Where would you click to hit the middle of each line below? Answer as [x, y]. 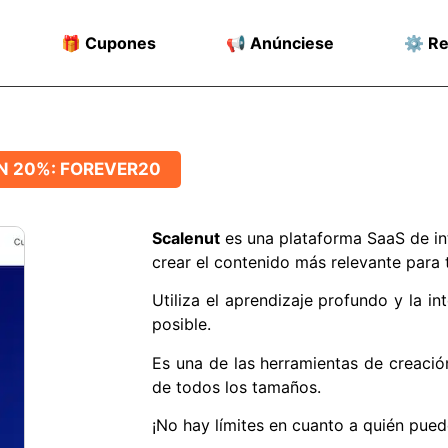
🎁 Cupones [108, 43]
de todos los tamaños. [236, 386]
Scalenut [186, 238]
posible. [181, 324]
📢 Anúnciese [280, 43]
